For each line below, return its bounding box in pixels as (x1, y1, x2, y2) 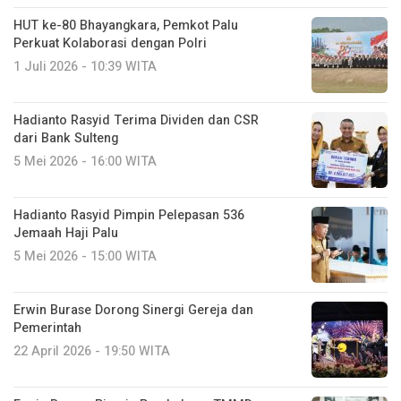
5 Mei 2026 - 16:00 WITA (13, 152, 157, 172)
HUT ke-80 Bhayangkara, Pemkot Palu (13, 16, 238, 36)
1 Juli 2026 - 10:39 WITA (13, 57, 157, 77)
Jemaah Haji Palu (13, 224, 118, 243)
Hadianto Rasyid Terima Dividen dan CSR (13, 111, 259, 131)
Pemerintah (13, 319, 81, 338)
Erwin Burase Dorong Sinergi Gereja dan (13, 301, 253, 320)
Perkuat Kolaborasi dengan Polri (13, 34, 207, 54)
